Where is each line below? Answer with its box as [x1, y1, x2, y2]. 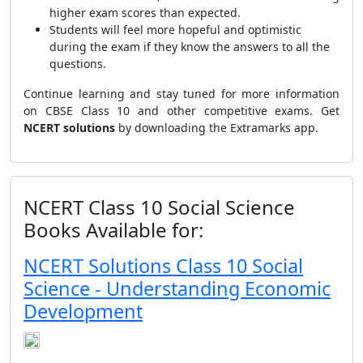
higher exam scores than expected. [49, 5, 241, 20]
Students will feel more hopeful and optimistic [49, 22, 301, 37]
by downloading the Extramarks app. [115, 120, 318, 135]
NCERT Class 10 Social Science [23, 194, 295, 220]
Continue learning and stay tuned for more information [23, 86, 340, 101]
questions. [49, 56, 106, 71]
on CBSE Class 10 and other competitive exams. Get [23, 103, 340, 118]
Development [23, 298, 143, 324]
